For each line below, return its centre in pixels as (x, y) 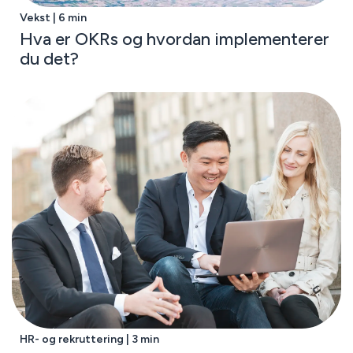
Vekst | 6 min (53, 18)
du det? (49, 59)
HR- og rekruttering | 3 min (89, 339)
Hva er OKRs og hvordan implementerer (174, 39)
